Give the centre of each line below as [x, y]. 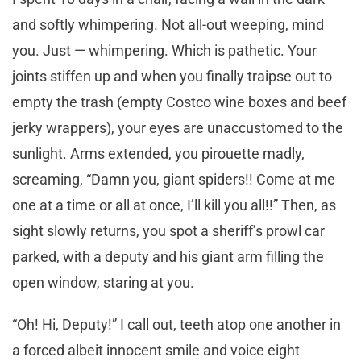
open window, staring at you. [105, 283]
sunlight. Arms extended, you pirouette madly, [158, 154]
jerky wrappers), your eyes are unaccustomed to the [178, 128]
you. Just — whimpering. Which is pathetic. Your [164, 51]
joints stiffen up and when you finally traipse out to [172, 77]
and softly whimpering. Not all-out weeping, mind [168, 25]
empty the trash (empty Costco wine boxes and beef [179, 102]
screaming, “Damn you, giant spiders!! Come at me [174, 180]
